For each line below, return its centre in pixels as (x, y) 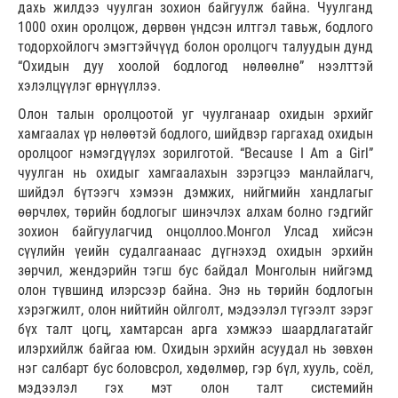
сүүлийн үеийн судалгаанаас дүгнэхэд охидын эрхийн (195, 251)
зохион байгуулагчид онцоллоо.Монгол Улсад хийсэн (195, 232)
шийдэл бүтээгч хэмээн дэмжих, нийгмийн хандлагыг (195, 193)
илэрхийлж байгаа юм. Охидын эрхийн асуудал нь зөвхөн (195, 349)
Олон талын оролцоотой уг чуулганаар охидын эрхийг (195, 115)
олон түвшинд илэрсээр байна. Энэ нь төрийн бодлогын (195, 291)
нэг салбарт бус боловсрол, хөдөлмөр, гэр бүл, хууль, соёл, (195, 369)
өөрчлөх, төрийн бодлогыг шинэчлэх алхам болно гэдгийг (195, 212)
